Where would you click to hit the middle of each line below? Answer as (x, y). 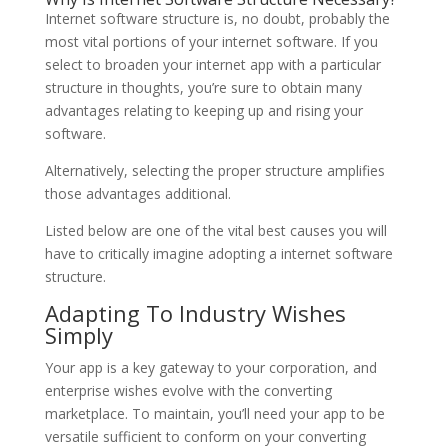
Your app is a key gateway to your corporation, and (210, 368)
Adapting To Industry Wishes (195, 313)
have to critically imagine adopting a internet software (218, 254)
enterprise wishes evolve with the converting (188, 391)
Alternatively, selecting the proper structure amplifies (214, 171)
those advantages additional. (137, 194)
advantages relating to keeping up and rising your (203, 111)
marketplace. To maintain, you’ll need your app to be (214, 414)
